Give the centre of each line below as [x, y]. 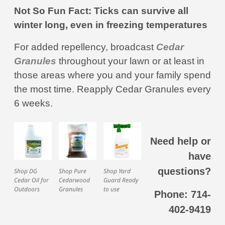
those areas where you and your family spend [113, 75]
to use [111, 189]
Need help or [181, 141]
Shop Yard [117, 171]
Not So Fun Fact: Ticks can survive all [101, 11]
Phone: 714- [183, 194]
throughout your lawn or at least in [130, 61]
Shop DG [26, 171]
